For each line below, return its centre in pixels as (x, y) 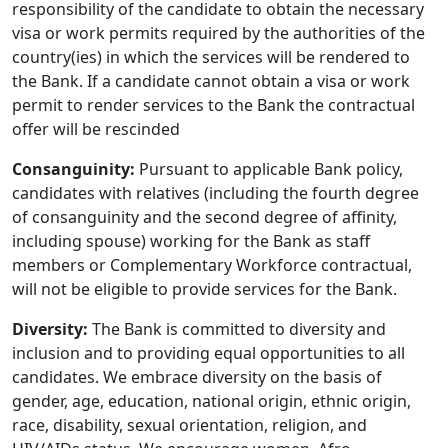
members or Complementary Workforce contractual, (212, 265)
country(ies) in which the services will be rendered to (211, 57)
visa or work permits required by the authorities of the (218, 33)
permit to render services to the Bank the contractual (213, 105)
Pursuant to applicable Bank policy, (269, 169)
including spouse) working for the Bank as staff (191, 241)
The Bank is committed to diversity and (237, 329)
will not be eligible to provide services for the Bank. (204, 289)
